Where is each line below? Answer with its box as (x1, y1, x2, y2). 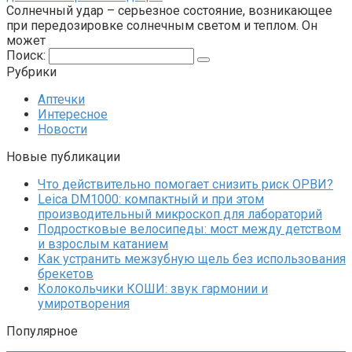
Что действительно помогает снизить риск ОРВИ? (38, 176, 333, 192)
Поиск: (6, 47, 49, 63)
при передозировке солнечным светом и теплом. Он (6, 17, 317, 33)
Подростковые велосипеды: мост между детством (38, 221, 341, 236)
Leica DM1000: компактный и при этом (38, 191, 264, 207)
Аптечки (38, 91, 85, 107)
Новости (38, 121, 87, 137)
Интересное (38, 106, 108, 122)
